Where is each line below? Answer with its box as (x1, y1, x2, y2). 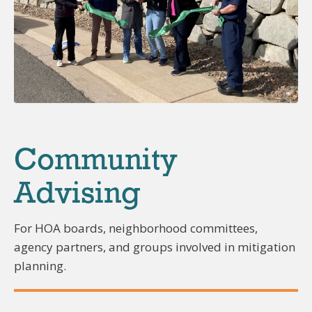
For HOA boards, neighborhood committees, (14, 220, 258, 237)
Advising (14, 180, 141, 211)
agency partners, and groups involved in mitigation (14, 239, 295, 256)
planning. (14, 258, 66, 274)
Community (14, 146, 178, 178)
